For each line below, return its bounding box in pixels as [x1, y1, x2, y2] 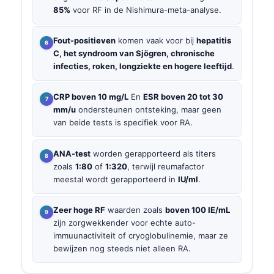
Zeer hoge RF [53, 204, 105, 215]
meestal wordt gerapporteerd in [53, 174, 178, 184]
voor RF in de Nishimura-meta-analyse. [70, 4, 221, 15]
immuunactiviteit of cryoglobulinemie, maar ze [53, 230, 228, 240]
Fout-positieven [53, 35, 116, 46]
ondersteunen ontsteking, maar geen [76, 105, 221, 115]
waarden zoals [105, 204, 165, 215]
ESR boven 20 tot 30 [143, 92, 223, 102]
